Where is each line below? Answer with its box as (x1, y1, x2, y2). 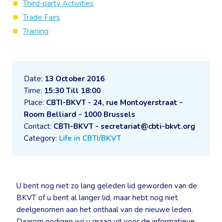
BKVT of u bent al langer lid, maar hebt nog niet (16, 193, 178, 203)
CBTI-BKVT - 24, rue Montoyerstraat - (46, 98, 183, 108)
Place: (24, 98, 46, 108)
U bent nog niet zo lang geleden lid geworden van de (16, 181, 197, 191)
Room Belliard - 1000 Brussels (24, 110, 135, 119)
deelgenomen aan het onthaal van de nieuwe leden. (16, 205, 193, 215)
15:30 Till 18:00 (44, 86, 101, 96)
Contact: (24, 121, 54, 131)
